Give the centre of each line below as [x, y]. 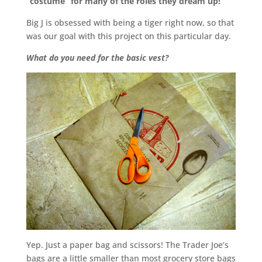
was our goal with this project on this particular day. [128, 36]
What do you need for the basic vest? [97, 58]
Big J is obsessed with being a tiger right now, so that [130, 23]
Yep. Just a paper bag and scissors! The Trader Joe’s [127, 244]
